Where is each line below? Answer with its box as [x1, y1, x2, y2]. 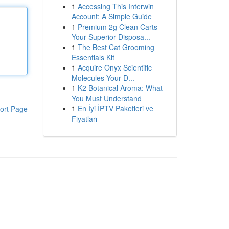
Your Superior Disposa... [71, 32, 150, 42]
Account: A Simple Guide [71, 11, 152, 21]
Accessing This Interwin [77, 1, 154, 11]
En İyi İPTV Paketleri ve [77, 103, 153, 113]
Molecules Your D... [71, 73, 134, 83]
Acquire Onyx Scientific [77, 62, 152, 73]
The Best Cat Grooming [77, 42, 154, 52]
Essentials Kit [71, 52, 114, 62]
